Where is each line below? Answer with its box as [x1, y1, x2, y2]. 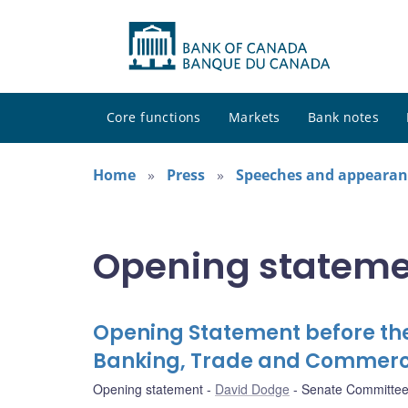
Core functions [107, 108, 201, 127]
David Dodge [215, 380, 290, 399]
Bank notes [307, 108, 380, 127]
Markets [228, 108, 280, 127]
